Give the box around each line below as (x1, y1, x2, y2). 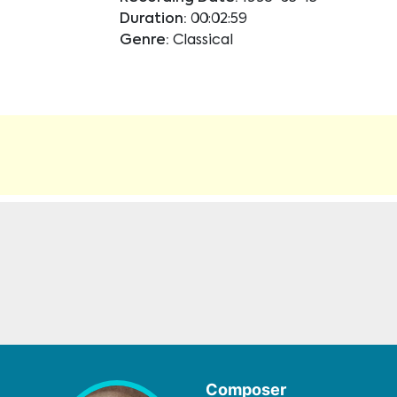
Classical (172, 34, 233, 48)
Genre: (119, 34, 169, 48)
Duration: (119, 12, 187, 27)
